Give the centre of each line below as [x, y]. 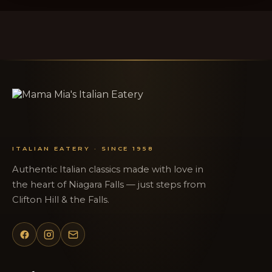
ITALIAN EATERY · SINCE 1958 [83, 148]
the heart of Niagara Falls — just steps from [109, 185]
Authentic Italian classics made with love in [108, 170]
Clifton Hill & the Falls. [61, 200]
